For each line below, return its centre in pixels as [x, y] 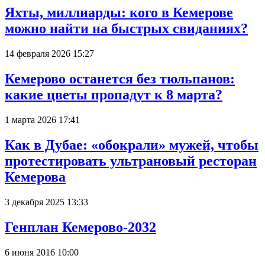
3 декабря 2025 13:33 [46, 202]
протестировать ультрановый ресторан [131, 161]
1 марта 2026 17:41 [42, 119]
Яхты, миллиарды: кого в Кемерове [119, 13]
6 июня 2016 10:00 [42, 252]
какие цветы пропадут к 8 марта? [114, 95]
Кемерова [35, 177]
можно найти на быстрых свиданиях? [126, 29]
